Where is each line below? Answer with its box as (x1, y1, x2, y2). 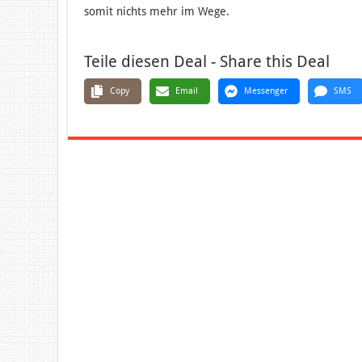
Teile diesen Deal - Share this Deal (84, 51, 330, 71)
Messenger (244, 85, 288, 96)
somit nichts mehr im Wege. (84, 4, 229, 18)
